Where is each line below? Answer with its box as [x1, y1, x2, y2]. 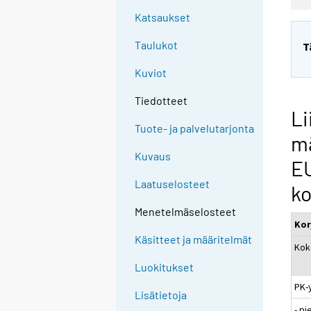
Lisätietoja [135, 288, 187, 302]
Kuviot [135, 66, 167, 80]
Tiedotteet [135, 94, 188, 108]
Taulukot [135, 38, 178, 52]
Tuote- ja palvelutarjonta [135, 121, 255, 135]
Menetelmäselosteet [135, 205, 237, 219]
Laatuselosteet [135, 177, 210, 191]
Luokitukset [135, 260, 194, 274]
